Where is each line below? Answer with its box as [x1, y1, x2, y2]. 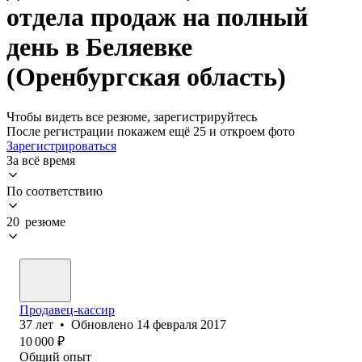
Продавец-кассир [19, 302, 115, 317]
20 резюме [6, 214, 65, 229]
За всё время [6, 153, 75, 167]
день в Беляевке [6, 32, 192, 62]
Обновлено [71, 317, 137, 331]
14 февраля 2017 [137, 317, 226, 331]
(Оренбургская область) [6, 62, 286, 92]
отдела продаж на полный [6, 2, 308, 32]
